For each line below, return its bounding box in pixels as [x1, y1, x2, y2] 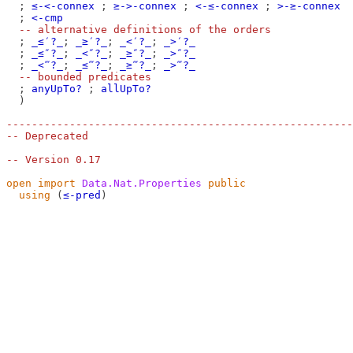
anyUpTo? [32, 83, 82, 95]
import [38, 177, 76, 189]
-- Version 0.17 [6, 154, 101, 165]
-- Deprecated [6, 130, 88, 142]
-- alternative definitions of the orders [19, 24, 271, 35]
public [208, 177, 246, 189]
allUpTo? [101, 83, 151, 95]
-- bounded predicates [19, 71, 151, 83]
